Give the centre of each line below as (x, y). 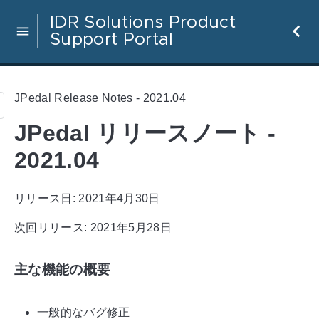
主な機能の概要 (63, 270)
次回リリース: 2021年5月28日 (93, 227)
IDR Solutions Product (143, 23)
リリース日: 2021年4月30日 (87, 198)
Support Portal (112, 40)
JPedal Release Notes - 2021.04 (100, 98)
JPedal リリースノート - (145, 134)
